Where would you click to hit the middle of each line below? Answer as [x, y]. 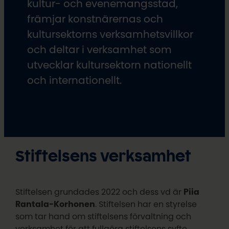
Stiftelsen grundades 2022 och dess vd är [100, 192]
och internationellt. [74, 80]
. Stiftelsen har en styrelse [146, 204]
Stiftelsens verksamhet [104, 157]
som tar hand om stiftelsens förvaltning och [104, 216]
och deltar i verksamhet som [99, 49]
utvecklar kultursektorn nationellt [109, 65]
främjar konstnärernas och [95, 19]
